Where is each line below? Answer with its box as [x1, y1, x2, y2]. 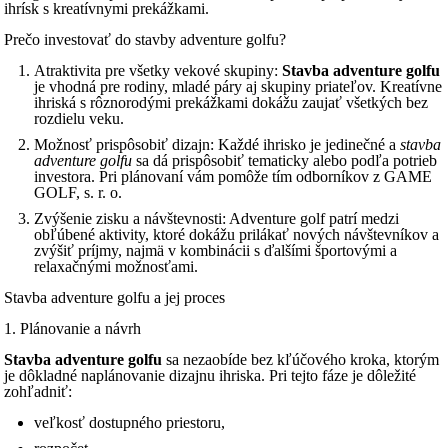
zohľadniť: [4, 383, 73, 400]
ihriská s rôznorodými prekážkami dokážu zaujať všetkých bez [34, 94, 429, 111]
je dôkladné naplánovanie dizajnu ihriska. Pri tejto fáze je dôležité [4, 367, 417, 384]
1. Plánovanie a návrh [4, 320, 142, 337]
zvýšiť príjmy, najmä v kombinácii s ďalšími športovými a [34, 242, 398, 259]
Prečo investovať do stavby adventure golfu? [4, 31, 287, 48]
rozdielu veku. [34, 110, 125, 127]
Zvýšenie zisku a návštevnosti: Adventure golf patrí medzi [34, 210, 400, 227]
